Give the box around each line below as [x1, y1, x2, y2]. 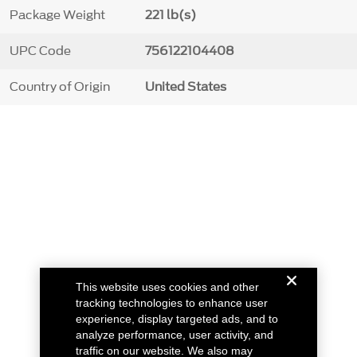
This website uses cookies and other [76, 280, 260, 293]
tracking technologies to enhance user [76, 296, 269, 309]
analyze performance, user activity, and [76, 328, 274, 341]
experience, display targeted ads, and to [76, 312, 279, 325]
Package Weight [9, 6, 105, 25]
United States [144, 78, 226, 96]
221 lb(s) [144, 6, 196, 25]
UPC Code [9, 42, 71, 61]
